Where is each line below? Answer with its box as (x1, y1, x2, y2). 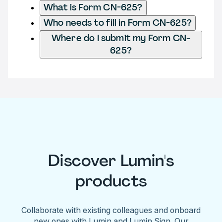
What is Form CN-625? (44, 1, 143, 13)
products (75, 170, 147, 192)
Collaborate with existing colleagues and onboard (21, 205, 201, 215)
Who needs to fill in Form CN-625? (44, 16, 192, 29)
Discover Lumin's (48, 150, 174, 171)
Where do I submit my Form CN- (51, 32, 191, 44)
